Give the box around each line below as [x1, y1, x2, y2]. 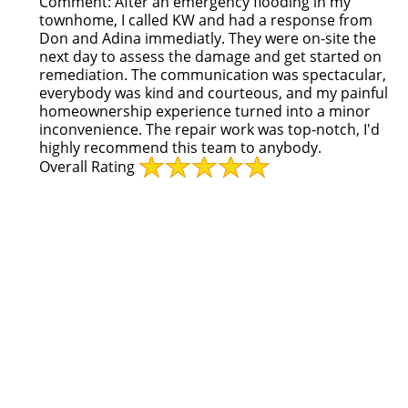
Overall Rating [39, 157, 135, 178]
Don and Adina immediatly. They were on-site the [39, 28, 376, 48]
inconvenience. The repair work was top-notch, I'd [39, 119, 380, 139]
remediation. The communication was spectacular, [39, 65, 386, 85]
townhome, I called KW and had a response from [39, 10, 372, 30]
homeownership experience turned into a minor [39, 101, 371, 121]
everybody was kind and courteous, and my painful [39, 83, 388, 103]
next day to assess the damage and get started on [39, 46, 382, 66]
